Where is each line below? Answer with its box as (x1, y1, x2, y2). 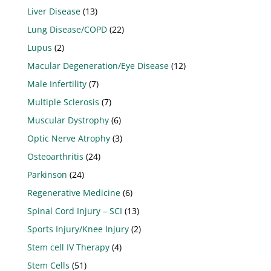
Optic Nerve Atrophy (27, 132, 110, 144)
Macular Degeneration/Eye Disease (27, 59, 169, 71)
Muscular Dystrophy (27, 114, 109, 126)
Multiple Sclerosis (27, 96, 99, 108)
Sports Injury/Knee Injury (27, 223, 129, 235)
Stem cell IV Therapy (27, 241, 109, 253)
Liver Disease (27, 5, 80, 17)
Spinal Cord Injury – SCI (27, 204, 122, 217)
